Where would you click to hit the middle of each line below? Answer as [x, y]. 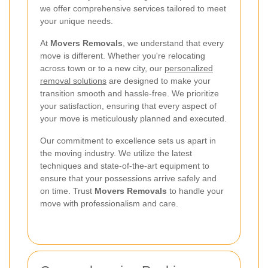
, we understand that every [173, 43]
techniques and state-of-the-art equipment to [125, 166]
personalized [189, 68]
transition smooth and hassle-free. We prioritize [130, 94]
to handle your [195, 191]
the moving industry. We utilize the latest [116, 153]
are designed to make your [159, 81]
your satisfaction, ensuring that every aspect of [128, 106]
